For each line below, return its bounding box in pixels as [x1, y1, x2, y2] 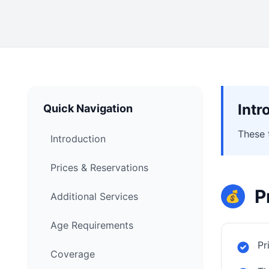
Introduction [50, 133, 106, 145]
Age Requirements [50, 219, 133, 231]
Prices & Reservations [50, 162, 148, 174]
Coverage [50, 248, 95, 260]
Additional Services [50, 190, 138, 202]
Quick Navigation [43, 102, 133, 115]
